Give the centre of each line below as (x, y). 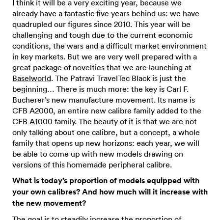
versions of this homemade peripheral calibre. (92, 165)
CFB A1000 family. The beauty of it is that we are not (105, 121)
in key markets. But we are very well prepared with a (105, 56)
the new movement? (49, 203)
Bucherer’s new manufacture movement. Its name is (104, 100)
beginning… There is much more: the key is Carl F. (100, 89)
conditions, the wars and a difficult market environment (110, 46)
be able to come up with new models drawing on (98, 154)
